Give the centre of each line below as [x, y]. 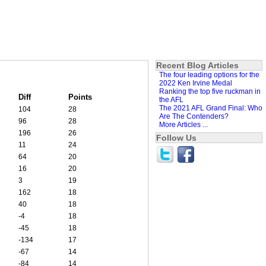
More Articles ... [183, 124]
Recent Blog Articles [197, 65]
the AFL [171, 99]
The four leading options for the [209, 75]
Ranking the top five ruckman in [210, 91]
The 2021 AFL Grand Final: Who [211, 108]
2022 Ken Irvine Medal [196, 83]
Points [80, 97]
